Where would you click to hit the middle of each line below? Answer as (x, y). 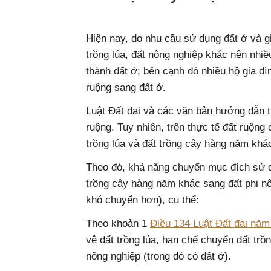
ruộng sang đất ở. (126, 87)
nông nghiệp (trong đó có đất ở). (158, 256)
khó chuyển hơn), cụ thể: (142, 200)
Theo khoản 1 (118, 224)
